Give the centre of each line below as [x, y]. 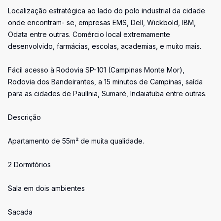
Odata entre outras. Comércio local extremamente [89, 34]
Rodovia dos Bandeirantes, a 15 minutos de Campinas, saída [105, 82]
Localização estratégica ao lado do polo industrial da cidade [107, 11]
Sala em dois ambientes [46, 188]
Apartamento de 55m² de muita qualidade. [76, 141]
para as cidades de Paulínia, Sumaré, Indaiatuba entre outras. [107, 93]
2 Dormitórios [29, 165]
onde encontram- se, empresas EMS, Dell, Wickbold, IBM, [102, 22]
